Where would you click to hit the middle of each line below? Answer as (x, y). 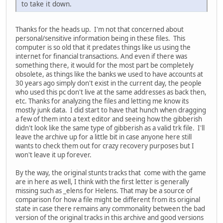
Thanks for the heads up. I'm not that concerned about (100, 29)
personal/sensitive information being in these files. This (100, 38)
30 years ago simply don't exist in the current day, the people (109, 83)
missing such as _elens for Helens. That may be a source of (104, 190)
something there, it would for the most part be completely (105, 65)
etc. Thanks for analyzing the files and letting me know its (102, 101)
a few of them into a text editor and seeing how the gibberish (109, 119)
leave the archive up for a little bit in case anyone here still (104, 137)
